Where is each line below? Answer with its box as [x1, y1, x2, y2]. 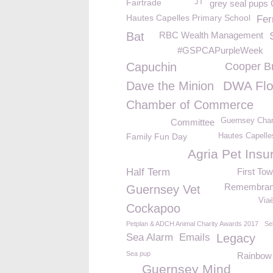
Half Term [126, 166, 170, 178]
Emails [179, 232, 210, 243]
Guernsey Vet [126, 183, 200, 196]
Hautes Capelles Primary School [126, 13, 250, 23]
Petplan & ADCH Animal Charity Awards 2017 [126, 220, 258, 227]
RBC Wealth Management [159, 30, 263, 40]
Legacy [216, 232, 255, 245]
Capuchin [126, 60, 177, 74]
